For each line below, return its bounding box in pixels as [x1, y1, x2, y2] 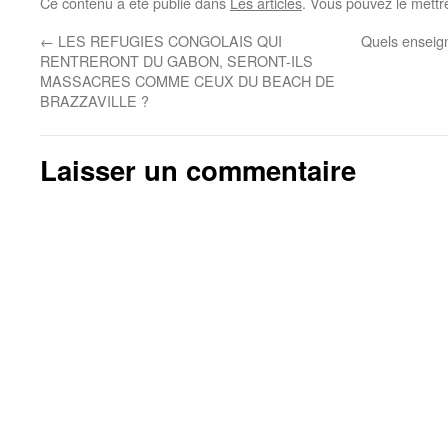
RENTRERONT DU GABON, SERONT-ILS [40, 50, 313, 71]
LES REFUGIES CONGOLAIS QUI [54, 30, 282, 51]
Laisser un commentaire [40, 150, 356, 189]
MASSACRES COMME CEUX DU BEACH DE [40, 70, 335, 91]
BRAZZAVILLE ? [40, 90, 149, 111]
